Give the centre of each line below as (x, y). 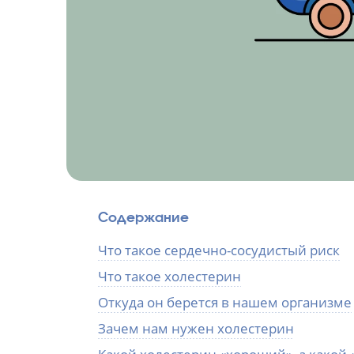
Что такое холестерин (169, 276)
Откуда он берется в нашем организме (225, 302)
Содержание (143, 217)
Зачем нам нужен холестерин (196, 328)
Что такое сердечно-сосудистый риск (219, 250)
